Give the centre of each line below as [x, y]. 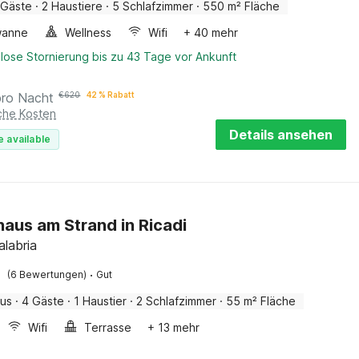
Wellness [89, 32]
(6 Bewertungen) [47, 274]
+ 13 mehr [174, 327]
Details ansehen [281, 135]
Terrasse [108, 327]
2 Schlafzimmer [177, 301]
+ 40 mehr [211, 32]
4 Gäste [43, 301]
